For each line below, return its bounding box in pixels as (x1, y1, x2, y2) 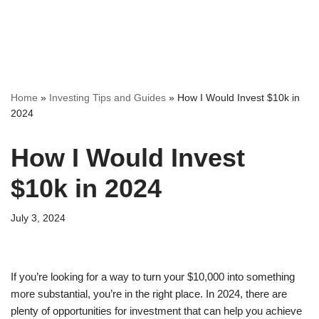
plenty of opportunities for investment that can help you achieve (11, 304, 302, 317)
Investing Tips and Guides (49, 91, 166, 103)
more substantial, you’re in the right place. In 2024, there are (11, 287, 287, 300)
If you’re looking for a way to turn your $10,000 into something (11, 270, 295, 283)
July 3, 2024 (11, 212, 66, 224)
